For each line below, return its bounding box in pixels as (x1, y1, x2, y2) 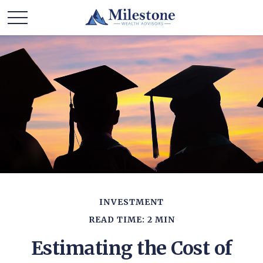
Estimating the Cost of (31, 237, 232, 260)
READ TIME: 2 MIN (88, 214, 175, 225)
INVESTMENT (99, 197, 164, 207)
